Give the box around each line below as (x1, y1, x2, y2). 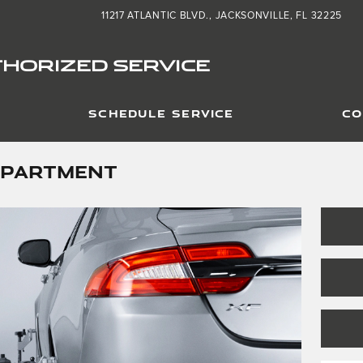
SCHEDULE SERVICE (88, 105, 234, 122)
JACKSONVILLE (215, 11, 290, 21)
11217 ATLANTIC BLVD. (101, 11, 210, 21)
